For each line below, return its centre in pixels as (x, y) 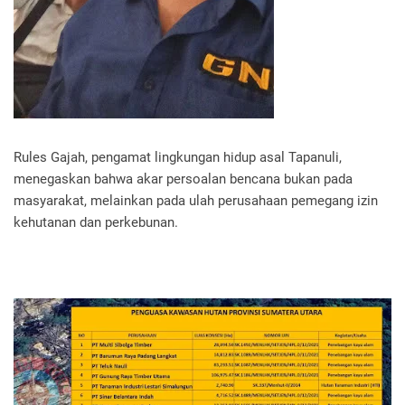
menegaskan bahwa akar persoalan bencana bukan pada (183, 179)
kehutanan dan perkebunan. (96, 222)
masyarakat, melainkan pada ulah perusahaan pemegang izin (196, 200)
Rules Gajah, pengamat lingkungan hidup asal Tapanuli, (178, 157)
